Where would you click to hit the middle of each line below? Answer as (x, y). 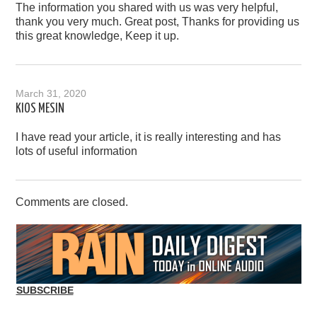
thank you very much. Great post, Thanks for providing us (158, 22)
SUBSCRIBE (45, 290)
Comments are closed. (72, 202)
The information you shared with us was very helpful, (147, 8)
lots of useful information (77, 151)
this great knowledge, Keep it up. (98, 36)
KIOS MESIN (40, 109)
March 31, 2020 (51, 94)
